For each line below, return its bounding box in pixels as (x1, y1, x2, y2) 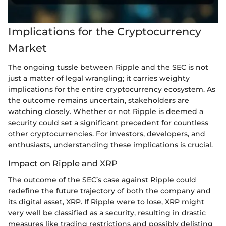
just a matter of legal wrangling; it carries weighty (8, 74, 190, 83)
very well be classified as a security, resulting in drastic (8, 208, 206, 218)
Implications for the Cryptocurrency (8, 25, 201, 38)
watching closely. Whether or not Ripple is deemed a (8, 107, 203, 117)
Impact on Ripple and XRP (8, 158, 118, 169)
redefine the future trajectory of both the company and (8, 186, 211, 196)
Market (8, 41, 47, 54)
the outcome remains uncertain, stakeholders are (8, 96, 189, 105)
